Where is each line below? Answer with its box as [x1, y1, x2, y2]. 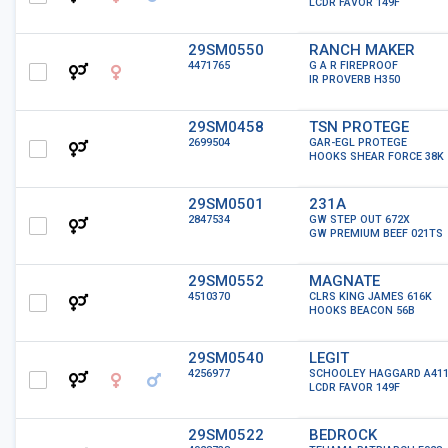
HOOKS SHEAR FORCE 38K [309, 150, 444, 163]
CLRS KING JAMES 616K [309, 290, 432, 303]
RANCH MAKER [309, 41, 415, 59]
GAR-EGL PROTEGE [309, 136, 407, 149]
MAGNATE [309, 272, 380, 290]
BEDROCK [309, 426, 377, 444]
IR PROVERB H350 [309, 73, 400, 86]
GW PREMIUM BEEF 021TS [309, 227, 443, 240]
